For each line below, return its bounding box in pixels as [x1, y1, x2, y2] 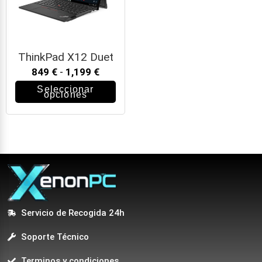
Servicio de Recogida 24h [20, 208, 125, 219]
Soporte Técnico [20, 232, 89, 243]
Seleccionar [37, 84, 94, 95]
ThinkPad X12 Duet [18, 50, 113, 64]
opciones [44, 89, 87, 100]
